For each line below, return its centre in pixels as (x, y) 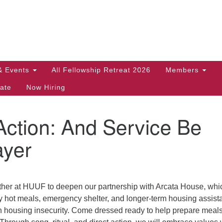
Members (183, 70)
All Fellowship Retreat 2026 (101, 70)
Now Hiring (46, 87)
